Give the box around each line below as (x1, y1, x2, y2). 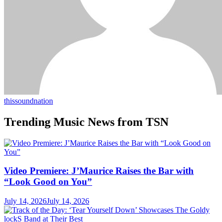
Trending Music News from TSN (4, 115, 168, 128)
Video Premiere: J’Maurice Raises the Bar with (4, 166, 194, 176)
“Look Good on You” (4, 176, 92, 187)
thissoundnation (4, 96, 53, 105)
